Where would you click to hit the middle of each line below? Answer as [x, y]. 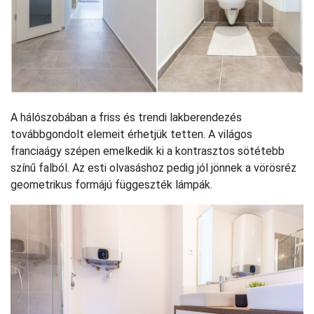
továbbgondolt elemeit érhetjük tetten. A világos [131, 135]
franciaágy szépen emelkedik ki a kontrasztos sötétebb [148, 151]
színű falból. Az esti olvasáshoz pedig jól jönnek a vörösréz [153, 168]
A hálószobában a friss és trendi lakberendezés [126, 118]
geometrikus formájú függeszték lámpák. [111, 185]
